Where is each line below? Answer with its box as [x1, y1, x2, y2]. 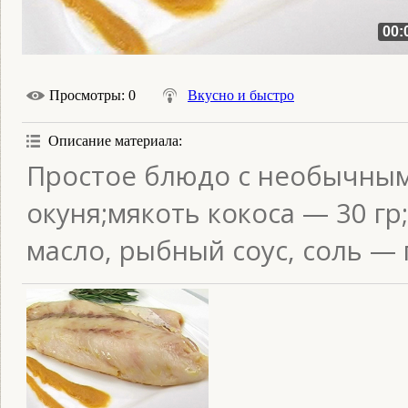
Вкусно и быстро [188, 87, 294, 103]
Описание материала [48, 133, 178, 148]
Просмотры [49, 87, 121, 103]
